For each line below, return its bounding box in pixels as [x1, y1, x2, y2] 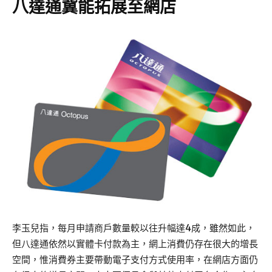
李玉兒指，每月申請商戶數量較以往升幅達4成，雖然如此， [12, 222, 255, 234]
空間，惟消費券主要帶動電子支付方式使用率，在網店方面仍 [12, 254, 258, 266]
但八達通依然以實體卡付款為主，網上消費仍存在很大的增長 [12, 238, 258, 250]
